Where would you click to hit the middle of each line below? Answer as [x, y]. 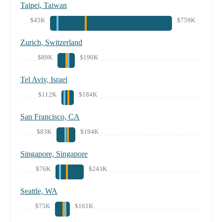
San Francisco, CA [50, 117]
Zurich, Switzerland [51, 43]
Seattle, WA [39, 191]
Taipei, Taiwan [44, 5]
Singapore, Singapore [54, 154]
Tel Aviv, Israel [44, 80]
